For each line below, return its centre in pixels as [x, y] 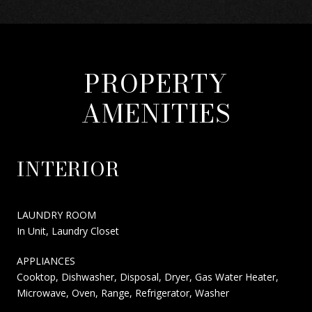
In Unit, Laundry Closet [68, 231]
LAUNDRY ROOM [56, 214]
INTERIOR [68, 169]
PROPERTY [156, 83]
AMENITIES [156, 113]
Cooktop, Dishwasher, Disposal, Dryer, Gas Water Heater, [148, 276]
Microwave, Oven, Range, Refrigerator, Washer [123, 292]
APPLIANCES [46, 260]
